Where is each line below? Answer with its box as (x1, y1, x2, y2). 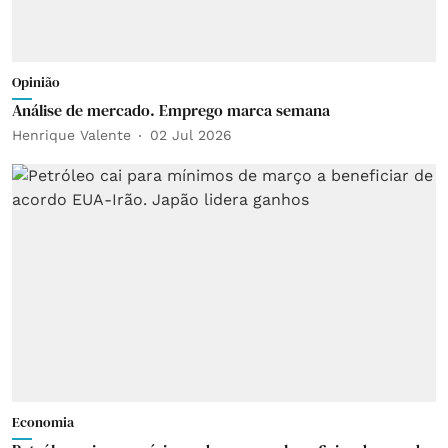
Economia (12, 412, 74, 432)
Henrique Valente (12, 127, 131, 143)
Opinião (12, 71, 60, 92)
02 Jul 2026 (150, 127, 232, 143)
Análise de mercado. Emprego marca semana (12, 98, 330, 121)
